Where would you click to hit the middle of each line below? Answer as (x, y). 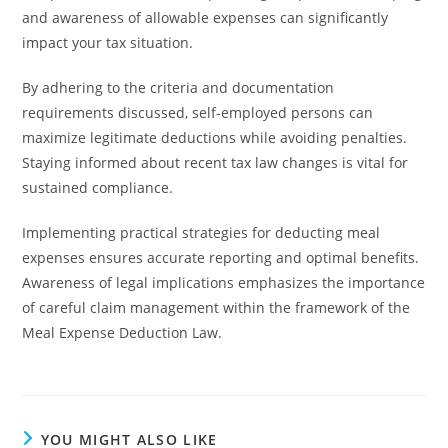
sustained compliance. (98, 187)
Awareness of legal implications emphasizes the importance (224, 282)
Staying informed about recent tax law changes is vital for (215, 162)
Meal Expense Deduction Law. (122, 332)
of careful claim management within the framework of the (216, 307)
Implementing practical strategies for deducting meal (201, 232)
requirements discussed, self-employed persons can (198, 112)
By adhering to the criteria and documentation (178, 87)
